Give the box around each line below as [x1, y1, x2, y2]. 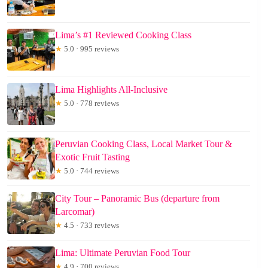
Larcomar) [55, 206, 95, 217]
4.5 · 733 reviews [62, 221, 119, 230]
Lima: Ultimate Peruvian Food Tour [55, 248, 190, 258]
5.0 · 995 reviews [62, 44, 119, 53]
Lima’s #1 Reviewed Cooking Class [55, 30, 191, 40]
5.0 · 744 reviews [62, 166, 119, 175]
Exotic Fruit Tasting [55, 152, 130, 162]
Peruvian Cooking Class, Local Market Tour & [55, 139, 232, 149]
